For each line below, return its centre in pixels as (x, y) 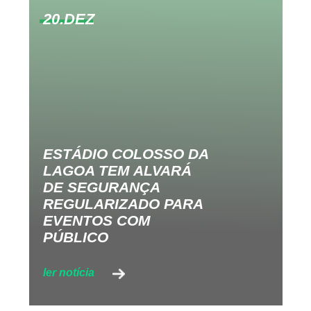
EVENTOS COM (96, 220)
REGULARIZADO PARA (123, 203)
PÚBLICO (75, 237)
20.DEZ (68, 19)
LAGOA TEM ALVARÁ (117, 170)
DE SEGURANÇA (101, 187)
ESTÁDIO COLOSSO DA (125, 153)
